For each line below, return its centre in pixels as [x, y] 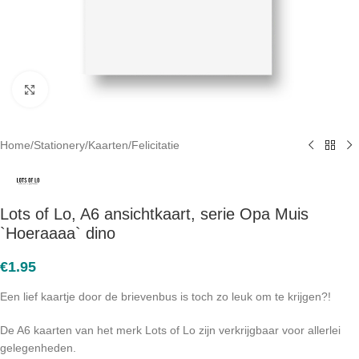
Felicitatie [155, 145]
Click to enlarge [87, 89]
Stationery [59, 145]
